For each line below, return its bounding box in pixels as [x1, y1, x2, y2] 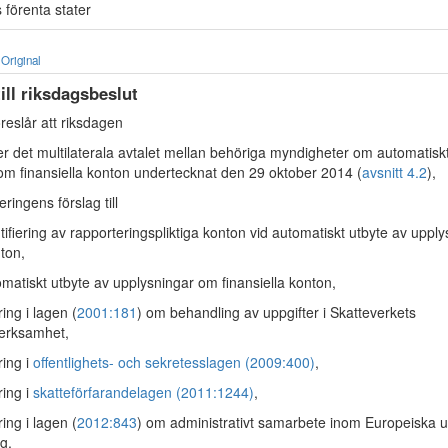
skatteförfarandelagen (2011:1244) [33, 382, 254, 402]
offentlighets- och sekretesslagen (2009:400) [33, 352, 315, 372]
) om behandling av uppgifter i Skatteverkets [137, 302, 416, 322]
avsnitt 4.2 [362, 162, 427, 182]
